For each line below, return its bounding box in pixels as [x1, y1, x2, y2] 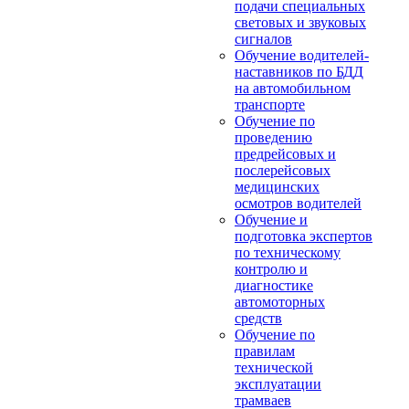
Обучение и [235, 212, 308, 227]
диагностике [235, 278, 313, 293]
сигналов [235, 31, 292, 47]
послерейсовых [235, 163, 330, 178]
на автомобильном [235, 80, 351, 96]
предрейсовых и [235, 146, 336, 162]
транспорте [235, 97, 305, 112]
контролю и [235, 261, 308, 277]
